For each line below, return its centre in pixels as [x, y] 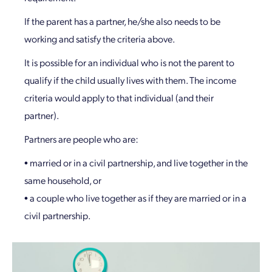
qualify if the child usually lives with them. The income [130, 80]
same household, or [63, 180]
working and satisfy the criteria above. [100, 39]
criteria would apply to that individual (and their [119, 97]
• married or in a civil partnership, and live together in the [136, 162]
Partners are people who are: [81, 139]
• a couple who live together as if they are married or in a [135, 198]
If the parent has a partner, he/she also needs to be [122, 21]
